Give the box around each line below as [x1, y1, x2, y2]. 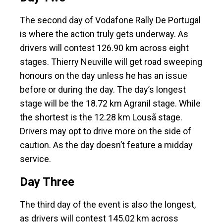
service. [20, 154, 53, 165]
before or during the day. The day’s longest [20, 84, 186, 95]
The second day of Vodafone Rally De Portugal [20, 15, 201, 26]
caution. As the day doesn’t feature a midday [20, 140, 193, 151]
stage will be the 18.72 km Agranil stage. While [20, 98, 201, 109]
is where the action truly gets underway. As [20, 29, 188, 40]
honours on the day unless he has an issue [20, 70, 187, 81]
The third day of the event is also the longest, [20, 199, 196, 210]
